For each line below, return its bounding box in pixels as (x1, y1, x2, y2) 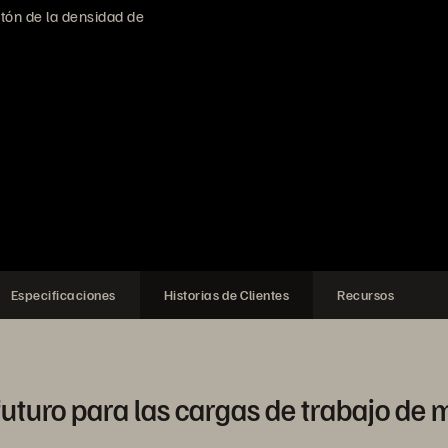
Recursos (337, 286, 394, 303)
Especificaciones (10, 286, 116, 303)
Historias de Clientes (163, 286, 289, 303)
